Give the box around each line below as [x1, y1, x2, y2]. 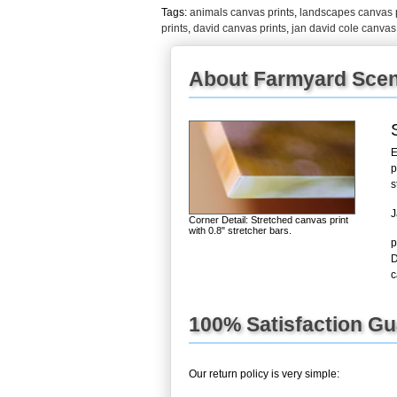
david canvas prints [193, 21, 286, 35]
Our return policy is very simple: [189, 367, 339, 380]
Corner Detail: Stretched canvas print [189, 214, 348, 225]
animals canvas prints [190, 5, 294, 19]
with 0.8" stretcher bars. [189, 224, 292, 236]
